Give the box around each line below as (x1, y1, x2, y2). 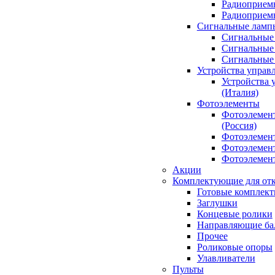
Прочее (196, 231, 228, 241)
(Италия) (221, 87, 258, 98)
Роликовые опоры (196, 242, 273, 252)
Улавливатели (196, 253, 255, 263)
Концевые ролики (196, 209, 273, 219)
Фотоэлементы (196, 98, 260, 109)
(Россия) (221, 120, 257, 131)
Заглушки (196, 198, 238, 208)
